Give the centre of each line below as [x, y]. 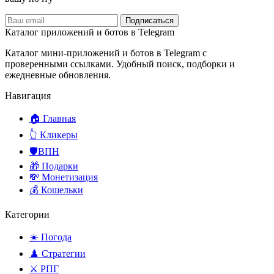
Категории [27, 215]
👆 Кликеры [54, 135]
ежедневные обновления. [58, 75]
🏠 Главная [53, 119]
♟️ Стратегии [57, 254]
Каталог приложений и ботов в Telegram [90, 32]
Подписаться [150, 21]
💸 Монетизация [64, 177]
